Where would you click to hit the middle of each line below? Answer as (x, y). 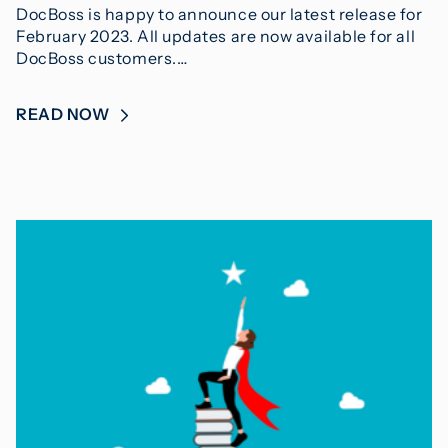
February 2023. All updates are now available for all (216, 35)
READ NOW (64, 113)
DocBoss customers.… (102, 57)
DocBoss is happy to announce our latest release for (219, 13)
